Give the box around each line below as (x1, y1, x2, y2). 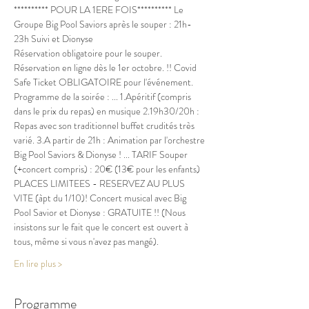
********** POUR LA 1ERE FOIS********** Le (14, 3, 186, 17)
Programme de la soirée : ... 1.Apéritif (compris (14, 90, 193, 103)
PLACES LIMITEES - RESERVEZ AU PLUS (14, 177, 187, 190)
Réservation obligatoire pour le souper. (14, 46, 164, 60)
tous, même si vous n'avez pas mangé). (14, 235, 159, 248)
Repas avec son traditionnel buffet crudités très (14, 119, 197, 132)
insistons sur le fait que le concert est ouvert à (14, 220, 190, 234)
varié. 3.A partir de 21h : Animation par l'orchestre (14, 133, 207, 147)
